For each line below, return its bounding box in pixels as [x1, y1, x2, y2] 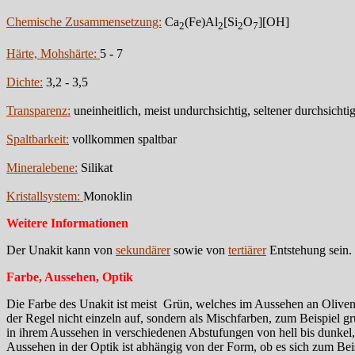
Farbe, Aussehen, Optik [6, 270, 133, 284]
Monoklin [83, 189, 132, 204]
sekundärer [116, 243, 170, 258]
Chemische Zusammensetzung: [6, 15, 162, 29]
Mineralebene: [6, 161, 78, 175]
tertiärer [228, 243, 266, 258]
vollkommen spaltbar [69, 132, 177, 147]
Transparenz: [6, 104, 71, 118]
